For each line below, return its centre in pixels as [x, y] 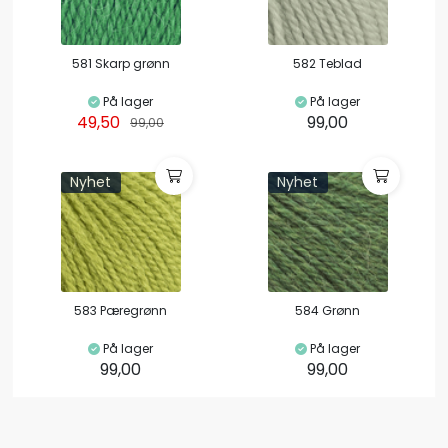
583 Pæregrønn [120, 310]
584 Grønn [327, 310]
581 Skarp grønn [120, 63]
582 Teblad [327, 63]
